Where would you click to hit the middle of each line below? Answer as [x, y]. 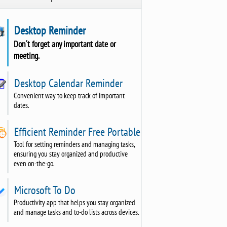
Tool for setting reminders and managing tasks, [74, 144]
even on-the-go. [34, 163]
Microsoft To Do [43, 190]
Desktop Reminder [48, 30]
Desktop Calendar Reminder [67, 83]
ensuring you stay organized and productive [70, 154]
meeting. [26, 55]
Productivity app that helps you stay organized [74, 202]
